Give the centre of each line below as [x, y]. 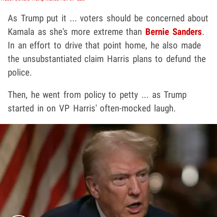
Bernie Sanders [174, 31]
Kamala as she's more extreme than [77, 31]
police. [20, 72]
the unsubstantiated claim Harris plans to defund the [107, 59]
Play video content [141, 191]
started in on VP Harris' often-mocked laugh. [92, 108]
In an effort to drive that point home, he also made [104, 45]
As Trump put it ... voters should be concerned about [108, 18]
